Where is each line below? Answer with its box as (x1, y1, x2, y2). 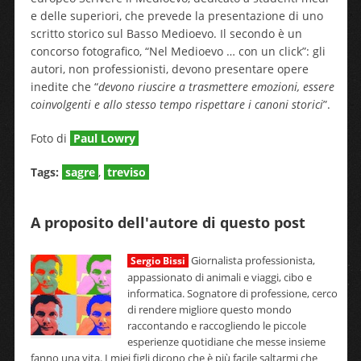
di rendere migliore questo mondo (127, 302, 292, 317)
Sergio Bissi (130, 254, 185, 268)
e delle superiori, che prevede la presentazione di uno (30, 8, 323, 23)
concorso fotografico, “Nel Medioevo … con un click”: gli (30, 44, 326, 59)
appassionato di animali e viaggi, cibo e (127, 270, 312, 284)
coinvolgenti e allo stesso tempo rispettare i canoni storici (30, 97, 323, 112)
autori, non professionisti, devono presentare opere (30, 61, 309, 77)
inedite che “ (30, 79, 98, 94)
